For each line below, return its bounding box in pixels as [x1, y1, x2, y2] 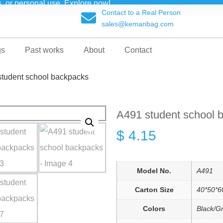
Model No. [137, 167, 171, 175]
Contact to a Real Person [101, 8, 181, 16]
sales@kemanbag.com [101, 20, 174, 28]
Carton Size [134, 186, 174, 194]
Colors [143, 205, 165, 213]
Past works [25, 46, 64, 54]
